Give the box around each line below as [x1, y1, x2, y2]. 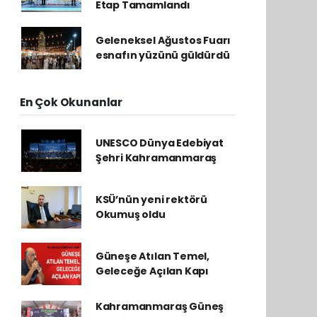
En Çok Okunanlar [20, 95, 122, 110]
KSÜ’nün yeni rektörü [95, 192, 207, 207]
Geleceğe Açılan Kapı [95, 264, 209, 278]
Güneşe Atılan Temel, [95, 249, 209, 263]
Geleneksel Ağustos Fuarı [95, 33, 231, 47]
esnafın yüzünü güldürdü [95, 48, 230, 62]
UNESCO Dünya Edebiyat [95, 136, 224, 150]
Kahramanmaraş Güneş [95, 299, 224, 313]
